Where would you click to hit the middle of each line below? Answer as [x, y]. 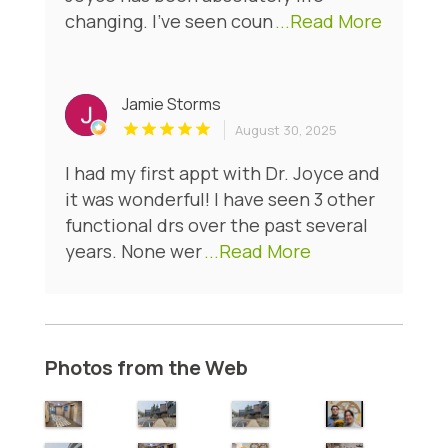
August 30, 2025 [285, 130]
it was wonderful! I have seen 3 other [219, 199]
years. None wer [133, 251]
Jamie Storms [171, 104]
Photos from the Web [146, 368]
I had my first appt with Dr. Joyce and [222, 173]
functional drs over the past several [216, 225]
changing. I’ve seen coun [168, 21]
